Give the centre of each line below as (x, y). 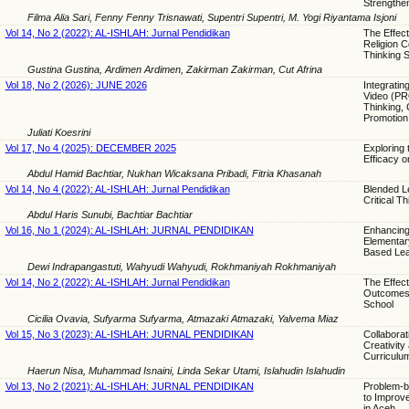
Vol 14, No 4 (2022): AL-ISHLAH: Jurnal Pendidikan (117, 189)
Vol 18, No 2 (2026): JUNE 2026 (76, 85)
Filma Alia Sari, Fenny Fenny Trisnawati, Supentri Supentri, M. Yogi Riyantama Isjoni (212, 18)
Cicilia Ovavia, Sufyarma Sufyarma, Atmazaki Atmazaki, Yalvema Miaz (183, 319)
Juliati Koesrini (59, 133)
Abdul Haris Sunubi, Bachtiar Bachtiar (110, 215)
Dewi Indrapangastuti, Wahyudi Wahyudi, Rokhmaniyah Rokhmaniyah (182, 267)
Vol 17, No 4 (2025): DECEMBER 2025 (90, 148)
